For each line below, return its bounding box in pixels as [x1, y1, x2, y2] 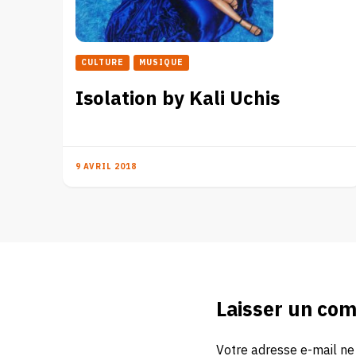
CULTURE [81, 56, 124, 69]
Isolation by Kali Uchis [75, 83, 280, 114]
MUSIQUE [139, 56, 184, 69]
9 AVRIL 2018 [75, 160, 137, 173]
